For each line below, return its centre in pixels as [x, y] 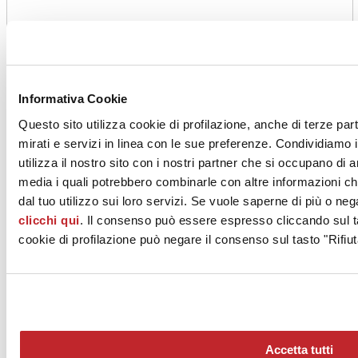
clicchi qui [49, 220]
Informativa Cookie [73, 99]
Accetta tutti [299, 349]
